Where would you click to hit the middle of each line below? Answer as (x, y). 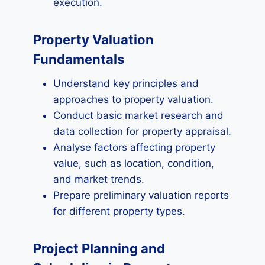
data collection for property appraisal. (142, 131)
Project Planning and (99, 248)
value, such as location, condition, (134, 163)
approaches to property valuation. (133, 99)
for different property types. (119, 211)
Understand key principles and (126, 83)
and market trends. (99, 179)
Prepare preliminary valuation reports (141, 195)
